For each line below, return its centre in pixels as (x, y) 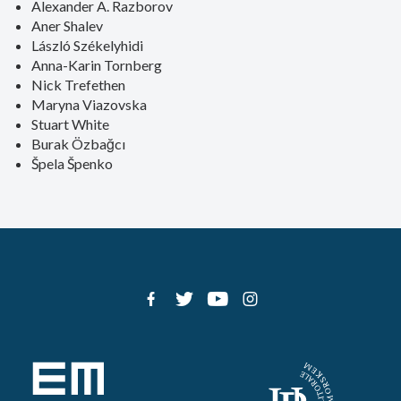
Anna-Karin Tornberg (97, 65)
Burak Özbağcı (78, 144)
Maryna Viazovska (89, 104)
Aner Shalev (67, 26)
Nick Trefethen (78, 85)
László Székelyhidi (87, 45)
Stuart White (70, 124)
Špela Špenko (72, 163)
